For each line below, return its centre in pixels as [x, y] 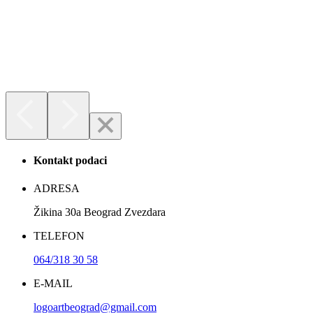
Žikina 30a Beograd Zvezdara [100, 212]
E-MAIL [53, 283]
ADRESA [57, 188]
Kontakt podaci [70, 161]
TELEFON [59, 235]
